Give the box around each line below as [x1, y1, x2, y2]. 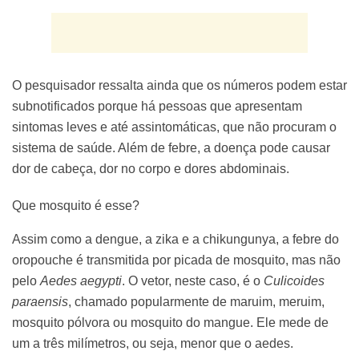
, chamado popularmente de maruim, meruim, [68, 294, 325, 309]
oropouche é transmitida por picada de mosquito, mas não [12, 252, 341, 267]
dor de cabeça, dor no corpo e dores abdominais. [12, 161, 296, 175]
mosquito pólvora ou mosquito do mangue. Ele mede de [12, 315, 329, 329]
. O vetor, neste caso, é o [122, 273, 264, 288]
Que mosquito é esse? [12, 198, 143, 212]
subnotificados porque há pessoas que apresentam [12, 99, 302, 113]
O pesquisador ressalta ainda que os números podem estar [12, 78, 347, 92]
